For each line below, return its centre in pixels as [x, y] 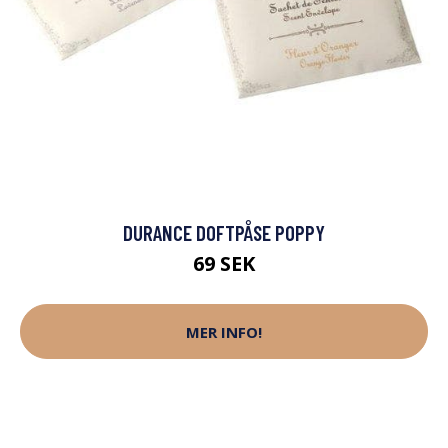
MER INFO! [224, 331]
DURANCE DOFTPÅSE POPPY [224, 233]
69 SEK [224, 264]
